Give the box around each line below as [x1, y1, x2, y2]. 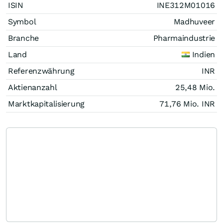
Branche [8, 33, 39, 43]
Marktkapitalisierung [8, 99, 85, 109]
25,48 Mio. [175, 82, 215, 92]
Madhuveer [173, 16, 215, 26]
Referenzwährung [8, 66, 75, 76]
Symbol [8, 16, 36, 26]
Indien [192, 49, 215, 59]
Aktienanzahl [8, 82, 57, 92]
